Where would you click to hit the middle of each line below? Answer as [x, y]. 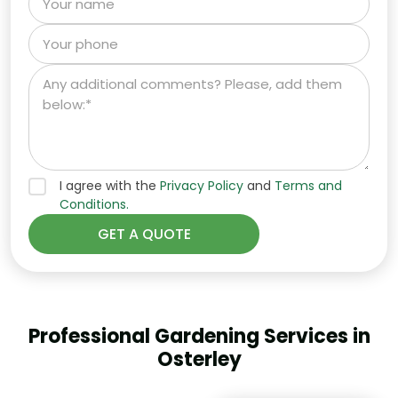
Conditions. [94, 204]
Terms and [308, 185]
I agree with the [110, 185]
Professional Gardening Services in [199, 336]
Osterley [199, 359]
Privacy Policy [202, 185]
